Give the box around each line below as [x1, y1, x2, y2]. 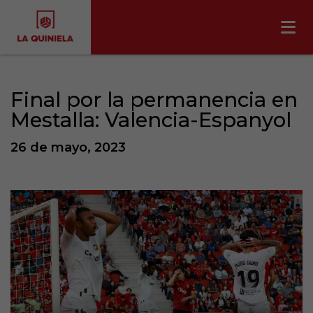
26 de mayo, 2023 [10, 140, 126, 155]
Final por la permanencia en [10, 87, 298, 112]
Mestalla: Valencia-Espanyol [10, 108, 291, 132]
